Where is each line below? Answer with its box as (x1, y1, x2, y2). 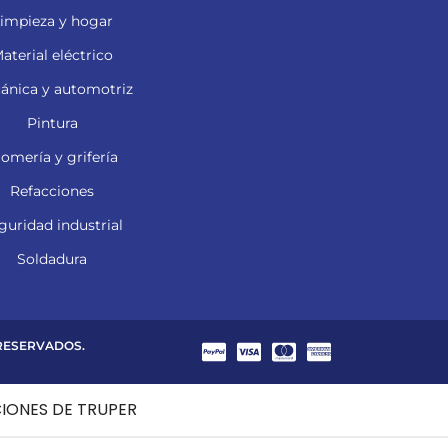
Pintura (26, 114, 78, 132)
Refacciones (10, 182, 94, 200)
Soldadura (17, 250, 87, 268)
